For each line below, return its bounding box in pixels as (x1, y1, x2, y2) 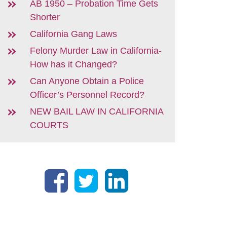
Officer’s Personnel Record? (30, 90, 144, 100)
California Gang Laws (30, 29, 117, 39)
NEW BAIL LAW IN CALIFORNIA (30, 106, 163, 117)
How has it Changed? (30, 59, 117, 69)
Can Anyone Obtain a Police (30, 76, 144, 86)
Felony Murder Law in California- (30, 46, 162, 56)
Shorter (30, 12, 60, 22)
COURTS (30, 120, 68, 130)
